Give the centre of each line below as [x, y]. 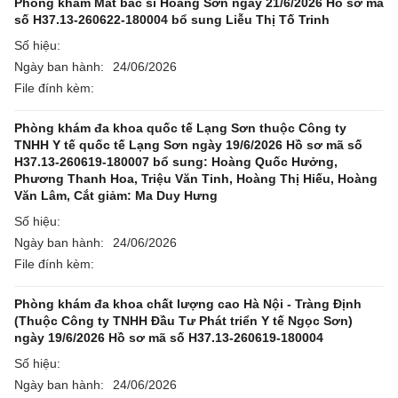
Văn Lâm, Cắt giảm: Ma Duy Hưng [116, 195]
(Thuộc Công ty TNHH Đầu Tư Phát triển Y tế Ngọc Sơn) [183, 321]
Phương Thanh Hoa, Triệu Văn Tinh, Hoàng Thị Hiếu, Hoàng [196, 179]
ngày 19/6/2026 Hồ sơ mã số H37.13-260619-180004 [169, 338]
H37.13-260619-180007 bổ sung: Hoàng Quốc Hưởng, [176, 162]
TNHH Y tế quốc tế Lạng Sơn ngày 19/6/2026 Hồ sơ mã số [188, 145]
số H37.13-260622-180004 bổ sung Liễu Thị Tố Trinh [172, 20]
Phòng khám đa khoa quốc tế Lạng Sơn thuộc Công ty [180, 128]
